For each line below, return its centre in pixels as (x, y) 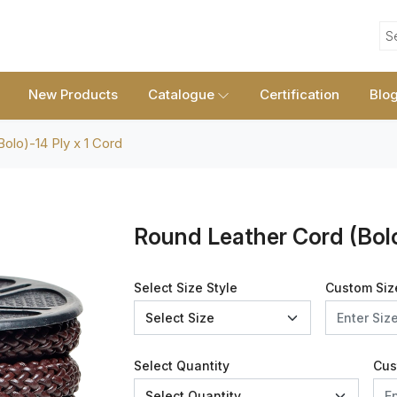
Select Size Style (186, 288)
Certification (300, 95)
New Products (73, 95)
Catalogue (181, 95)
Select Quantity (182, 366)
